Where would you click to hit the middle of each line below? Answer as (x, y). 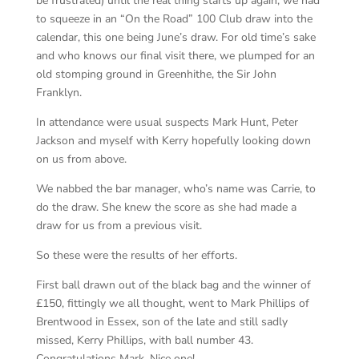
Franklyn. (58, 93)
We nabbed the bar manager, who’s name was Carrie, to (175, 189)
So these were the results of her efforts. (136, 255)
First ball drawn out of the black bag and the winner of (173, 285)
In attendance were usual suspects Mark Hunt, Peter (167, 122)
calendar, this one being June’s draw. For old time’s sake (175, 37)
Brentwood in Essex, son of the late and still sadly (161, 322)
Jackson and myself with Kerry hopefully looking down (173, 141)
